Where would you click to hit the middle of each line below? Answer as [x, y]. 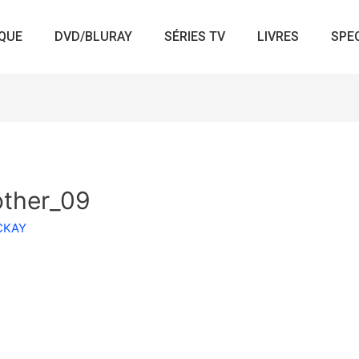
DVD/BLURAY [94, 37]
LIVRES [278, 37]
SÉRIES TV [195, 37]
